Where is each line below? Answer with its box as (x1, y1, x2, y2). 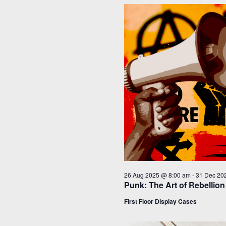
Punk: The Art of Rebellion (124, 179, 225, 191)
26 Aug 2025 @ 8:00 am (124, 170, 191, 179)
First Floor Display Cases (124, 196, 197, 206)
